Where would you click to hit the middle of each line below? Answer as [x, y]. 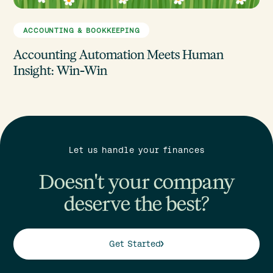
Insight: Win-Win [61, 70]
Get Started [135, 244]
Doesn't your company [136, 182]
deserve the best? [136, 204]
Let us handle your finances [136, 150]
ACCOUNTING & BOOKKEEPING [81, 30]
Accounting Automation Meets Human [119, 54]
